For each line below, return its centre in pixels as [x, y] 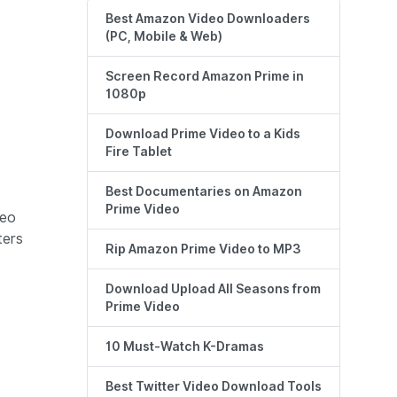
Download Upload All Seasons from [213, 289]
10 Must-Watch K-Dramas [185, 347]
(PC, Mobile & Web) [164, 37]
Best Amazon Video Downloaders [208, 19]
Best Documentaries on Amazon [204, 192]
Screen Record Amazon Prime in [205, 77]
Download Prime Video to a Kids [203, 134]
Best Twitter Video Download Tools [214, 387]
